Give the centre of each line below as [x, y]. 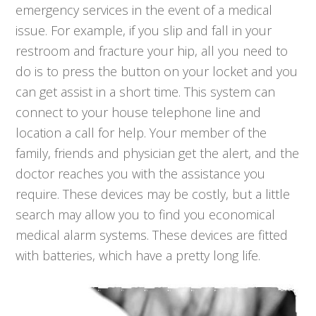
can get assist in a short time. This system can [146, 92]
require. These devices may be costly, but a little [153, 194]
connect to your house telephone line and [139, 113]
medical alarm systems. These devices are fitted [152, 235]
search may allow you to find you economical [146, 215]
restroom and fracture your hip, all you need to [152, 51]
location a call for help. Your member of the [141, 133]
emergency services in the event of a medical [144, 10]
